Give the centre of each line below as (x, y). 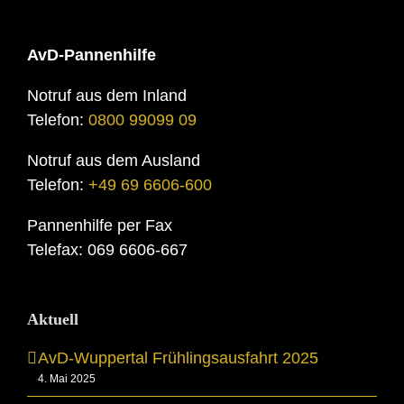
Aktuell (53, 319)
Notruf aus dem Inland (107, 96)
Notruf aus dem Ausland (114, 161)
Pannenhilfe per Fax (100, 225)
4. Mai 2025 (67, 379)
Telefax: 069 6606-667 (107, 250)
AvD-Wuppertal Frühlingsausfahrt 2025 (178, 358)
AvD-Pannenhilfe (92, 55)
